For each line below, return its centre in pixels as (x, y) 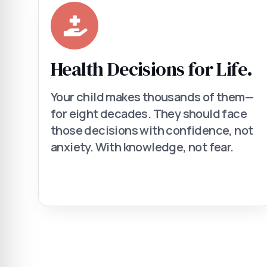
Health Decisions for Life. (152, 69)
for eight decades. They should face (149, 114)
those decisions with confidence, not (152, 130)
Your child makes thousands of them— (152, 97)
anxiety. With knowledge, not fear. (142, 147)
